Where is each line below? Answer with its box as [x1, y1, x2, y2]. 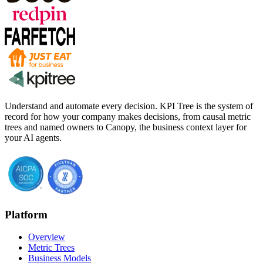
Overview [28, 232, 65, 242]
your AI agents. [5, 132, 62, 143]
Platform [5, 208, 48, 221]
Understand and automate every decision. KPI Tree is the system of [5, 100, 253, 111]
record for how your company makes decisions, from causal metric [5, 111, 251, 122]
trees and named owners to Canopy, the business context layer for [5, 122, 247, 132]
